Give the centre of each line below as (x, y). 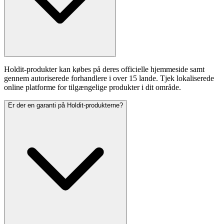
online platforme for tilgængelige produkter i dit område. (92, 87)
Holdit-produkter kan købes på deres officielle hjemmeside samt (104, 69)
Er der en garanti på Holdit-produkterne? (65, 105)
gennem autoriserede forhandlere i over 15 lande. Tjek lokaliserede (109, 78)
